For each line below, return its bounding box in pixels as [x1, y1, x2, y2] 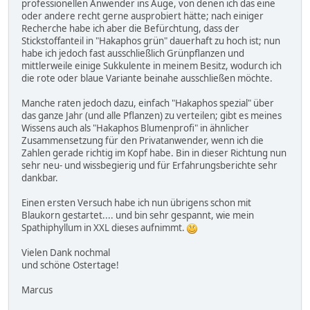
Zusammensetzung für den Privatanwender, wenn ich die [21, 134, 264, 147]
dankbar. [21, 172, 58, 185]
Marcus [21, 284, 53, 297]
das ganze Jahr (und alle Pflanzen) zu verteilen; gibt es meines [21, 109, 282, 122]
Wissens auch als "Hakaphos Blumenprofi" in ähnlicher [21, 122, 249, 135]
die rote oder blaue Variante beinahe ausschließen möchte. [21, 72, 273, 85]
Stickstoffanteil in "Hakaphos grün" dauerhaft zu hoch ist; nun [21, 35, 280, 48]
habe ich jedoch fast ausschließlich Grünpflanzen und [21, 47, 244, 60]
